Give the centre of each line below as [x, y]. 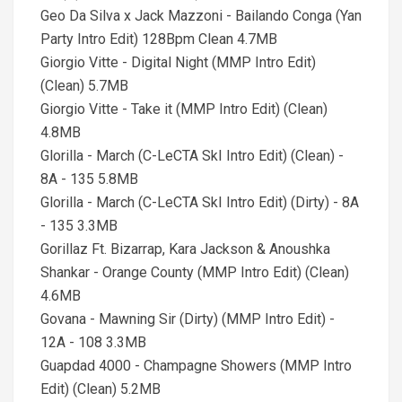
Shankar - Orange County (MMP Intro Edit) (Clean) [195, 272]
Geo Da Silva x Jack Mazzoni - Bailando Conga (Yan [201, 16]
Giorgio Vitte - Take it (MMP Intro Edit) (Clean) [184, 109]
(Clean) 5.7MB [84, 86]
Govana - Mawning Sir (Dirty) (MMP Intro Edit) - [188, 319]
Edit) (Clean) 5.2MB [100, 389]
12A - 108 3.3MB [93, 342]
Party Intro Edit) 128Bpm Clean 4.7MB [159, 39]
